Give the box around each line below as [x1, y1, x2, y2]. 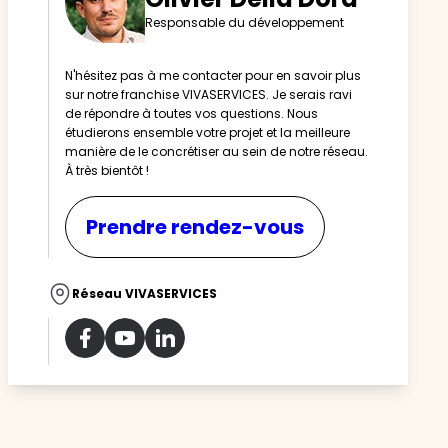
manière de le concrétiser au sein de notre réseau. [65, 143, 368, 160]
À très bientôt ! [65, 162, 149, 179]
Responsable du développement [145, 13, 344, 31]
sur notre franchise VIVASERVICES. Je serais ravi [65, 86, 352, 103]
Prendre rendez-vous [86, 213, 304, 241]
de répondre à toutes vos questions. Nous [65, 105, 318, 122]
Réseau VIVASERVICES [72, 285, 217, 302]
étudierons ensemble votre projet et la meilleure [65, 124, 350, 141]
